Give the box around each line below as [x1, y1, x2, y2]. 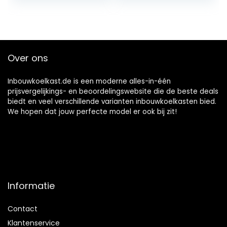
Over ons [8, 52, 48, 65]
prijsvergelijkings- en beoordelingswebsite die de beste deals [8, 87, 218, 97]
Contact [8, 204, 37, 214]
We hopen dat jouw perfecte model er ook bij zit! [8, 107, 177, 117]
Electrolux [123, 1, 163, 13]
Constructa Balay [123, 31, 193, 44]
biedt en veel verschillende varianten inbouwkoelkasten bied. [8, 97, 216, 107]
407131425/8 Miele [123, 11, 196, 23]
